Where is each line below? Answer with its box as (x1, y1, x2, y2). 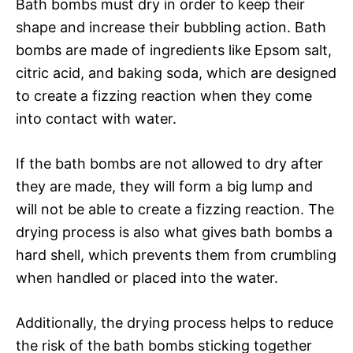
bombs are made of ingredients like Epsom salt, (16, 41, 332, 58)
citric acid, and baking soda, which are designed (16, 64, 336, 81)
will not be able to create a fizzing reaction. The (16, 200, 334, 217)
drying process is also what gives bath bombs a (16, 223, 333, 240)
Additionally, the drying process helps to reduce (16, 314, 333, 331)
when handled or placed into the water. (16, 269, 278, 286)
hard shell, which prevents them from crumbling (16, 246, 336, 263)
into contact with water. (16, 110, 176, 127)
